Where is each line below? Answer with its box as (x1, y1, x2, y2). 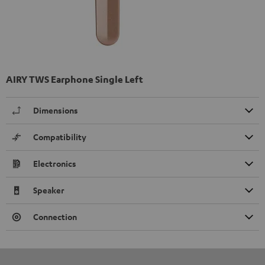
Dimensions (33, 104, 78, 116)
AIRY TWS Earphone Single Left (6, 73, 143, 85)
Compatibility (33, 131, 86, 143)
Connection (33, 211, 77, 222)
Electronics (33, 157, 76, 169)
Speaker (33, 184, 64, 196)
